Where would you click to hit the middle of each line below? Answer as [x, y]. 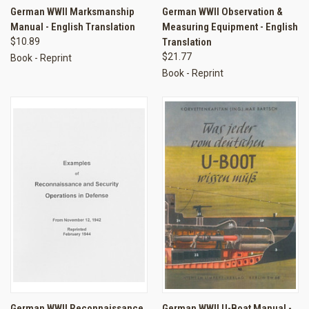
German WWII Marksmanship [72, 12]
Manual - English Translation [73, 27]
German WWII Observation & [222, 12]
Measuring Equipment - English [230, 27]
